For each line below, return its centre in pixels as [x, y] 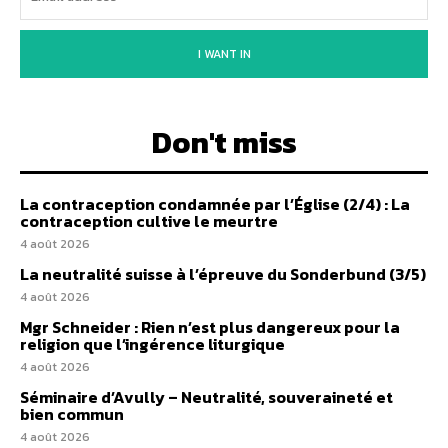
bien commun [72, 414]
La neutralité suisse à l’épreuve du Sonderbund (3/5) [223, 274]
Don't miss [224, 142]
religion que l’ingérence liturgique [152, 344]
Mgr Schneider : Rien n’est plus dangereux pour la [210, 327]
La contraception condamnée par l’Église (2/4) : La [215, 204]
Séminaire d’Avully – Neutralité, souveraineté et [206, 397]
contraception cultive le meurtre [149, 221]
